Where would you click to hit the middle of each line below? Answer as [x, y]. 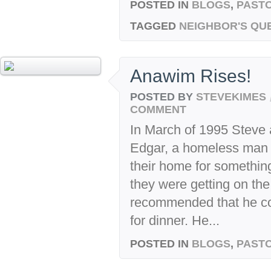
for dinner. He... [175, 221]
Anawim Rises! [191, 76]
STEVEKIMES [231, 96]
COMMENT [158, 109]
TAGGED [153, 25]
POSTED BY [163, 96]
